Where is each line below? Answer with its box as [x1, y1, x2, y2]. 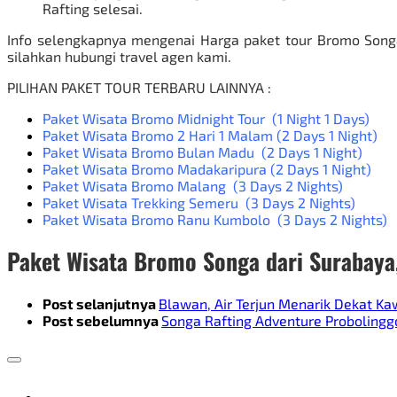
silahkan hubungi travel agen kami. [7, 47, 231, 65]
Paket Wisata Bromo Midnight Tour [43, 109, 265, 127]
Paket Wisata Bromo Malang [43, 176, 226, 194]
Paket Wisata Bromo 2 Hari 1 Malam [43, 126, 273, 144]
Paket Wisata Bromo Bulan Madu [43, 143, 254, 160]
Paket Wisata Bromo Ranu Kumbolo [43, 210, 270, 228]
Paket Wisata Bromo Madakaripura [43, 160, 267, 177]
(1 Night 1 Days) [265, 109, 370, 127]
